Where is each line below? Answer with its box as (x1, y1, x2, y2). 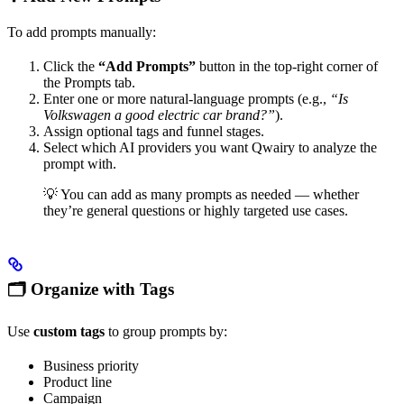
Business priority (43, 357, 139, 373)
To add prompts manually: (7, 23, 156, 40)
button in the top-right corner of (196, 58, 378, 74)
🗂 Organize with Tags (7, 279, 174, 298)
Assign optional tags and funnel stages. (43, 123, 264, 139)
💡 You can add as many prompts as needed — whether (43, 186, 359, 202)
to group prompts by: (105, 323, 227, 339)
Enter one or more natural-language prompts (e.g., (43, 90, 330, 106)
